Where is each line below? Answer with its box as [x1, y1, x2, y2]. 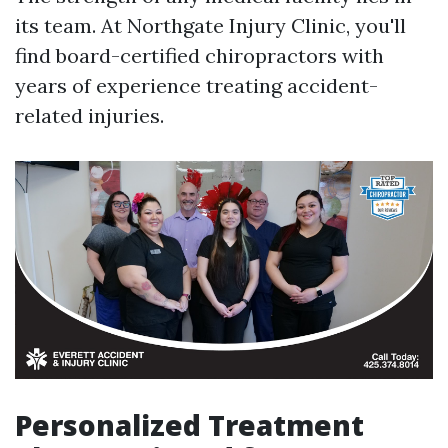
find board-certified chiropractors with [15, 42, 384, 68]
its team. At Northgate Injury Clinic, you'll [15, 12, 406, 38]
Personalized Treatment [15, 406, 364, 445]
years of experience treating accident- [15, 72, 378, 98]
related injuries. [15, 102, 164, 128]
